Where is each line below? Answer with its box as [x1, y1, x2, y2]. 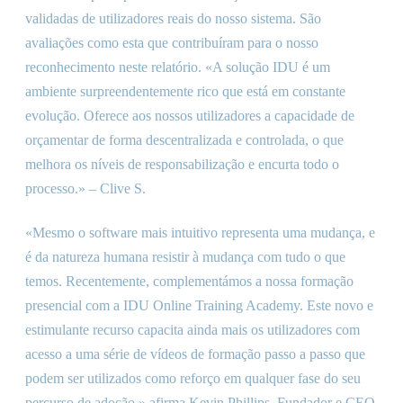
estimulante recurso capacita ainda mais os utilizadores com [25, 322, 360, 337]
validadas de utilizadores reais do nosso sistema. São [25, 11, 321, 26]
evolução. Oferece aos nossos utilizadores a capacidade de [25, 108, 354, 123]
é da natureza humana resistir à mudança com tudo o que [25, 249, 345, 264]
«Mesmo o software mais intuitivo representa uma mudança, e [25, 225, 375, 240]
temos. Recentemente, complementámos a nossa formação [25, 273, 354, 289]
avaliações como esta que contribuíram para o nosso [25, 35, 318, 50]
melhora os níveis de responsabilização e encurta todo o [25, 157, 339, 172]
